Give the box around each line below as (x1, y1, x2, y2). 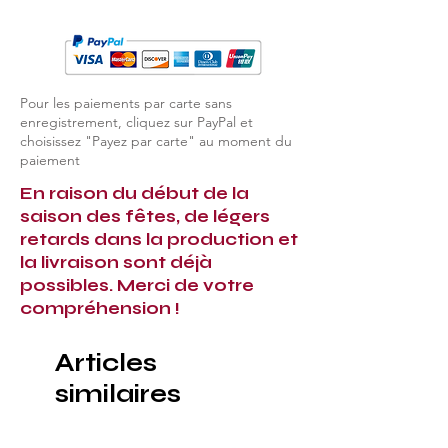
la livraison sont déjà (20, 251, 212, 273)
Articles (55, 347, 157, 378)
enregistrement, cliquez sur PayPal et (20, 112, 253, 131)
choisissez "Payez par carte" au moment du (20, 131, 292, 150)
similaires (55, 378, 181, 409)
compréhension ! (20, 297, 180, 319)
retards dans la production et (20, 228, 298, 250)
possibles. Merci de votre (20, 274, 254, 296)
